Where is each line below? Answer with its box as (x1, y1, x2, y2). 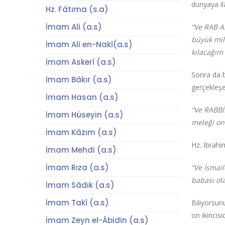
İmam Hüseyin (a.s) (45, 109, 124, 120)
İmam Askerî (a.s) (45, 57, 116, 67)
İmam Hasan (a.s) (45, 92, 119, 102)
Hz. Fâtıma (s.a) (45, 4, 108, 15)
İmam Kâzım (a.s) (45, 127, 117, 138)
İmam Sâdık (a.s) (45, 180, 115, 190)
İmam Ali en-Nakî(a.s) (45, 39, 133, 50)
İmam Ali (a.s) (45, 22, 102, 32)
